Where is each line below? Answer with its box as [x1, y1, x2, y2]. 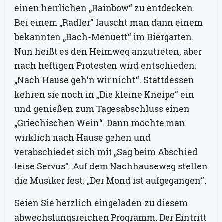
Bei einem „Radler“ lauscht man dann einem [14, 16, 203, 28]
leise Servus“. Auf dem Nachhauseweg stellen [14, 160, 208, 172]
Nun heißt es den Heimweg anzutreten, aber [14, 45, 202, 57]
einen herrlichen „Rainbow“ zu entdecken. [14, 1, 195, 14]
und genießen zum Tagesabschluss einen [14, 102, 190, 114]
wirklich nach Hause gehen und [14, 131, 151, 143]
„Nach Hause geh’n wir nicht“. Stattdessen [14, 73, 194, 86]
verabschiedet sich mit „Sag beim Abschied [14, 145, 198, 158]
